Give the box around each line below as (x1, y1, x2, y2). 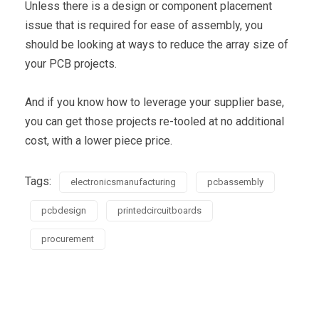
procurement (41, 233, 94, 244)
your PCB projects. (25, 56, 117, 70)
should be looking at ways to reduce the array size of (25, 37, 288, 51)
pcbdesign (41, 204, 86, 216)
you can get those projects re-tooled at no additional (25, 114, 284, 128)
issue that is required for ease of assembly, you (25, 18, 263, 32)
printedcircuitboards (117, 204, 202, 216)
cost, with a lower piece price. (25, 133, 172, 147)
